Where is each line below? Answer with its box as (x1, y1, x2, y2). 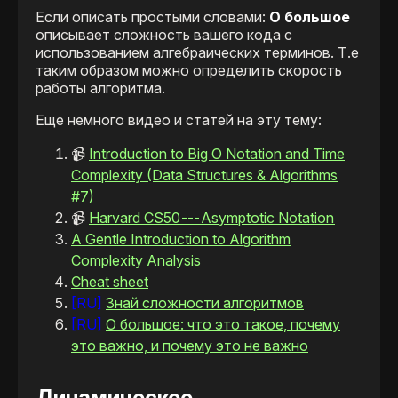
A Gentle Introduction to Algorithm (71, 230, 291, 249)
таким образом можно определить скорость (36, 61, 342, 80)
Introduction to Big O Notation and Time (89, 145, 345, 163)
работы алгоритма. (36, 79, 165, 98)
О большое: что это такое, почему (106, 315, 340, 334)
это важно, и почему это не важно (71, 337, 308, 355)
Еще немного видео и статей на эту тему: (36, 111, 322, 130)
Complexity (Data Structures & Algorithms (71, 166, 338, 185)
